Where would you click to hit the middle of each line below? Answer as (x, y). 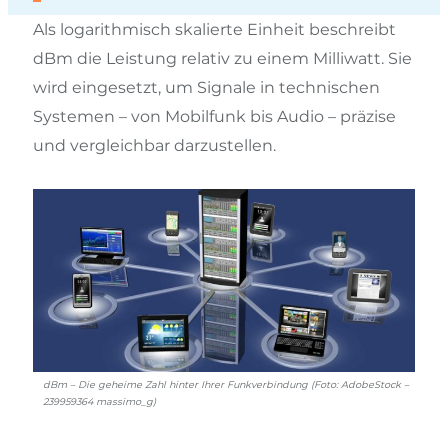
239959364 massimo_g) (99, 402)
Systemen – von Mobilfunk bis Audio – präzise (214, 116)
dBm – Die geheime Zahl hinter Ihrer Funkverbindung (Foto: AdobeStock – (226, 385)
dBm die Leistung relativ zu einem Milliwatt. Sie (222, 58)
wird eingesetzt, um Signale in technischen (206, 87)
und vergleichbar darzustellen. (154, 145)
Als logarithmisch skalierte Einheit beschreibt (214, 29)
